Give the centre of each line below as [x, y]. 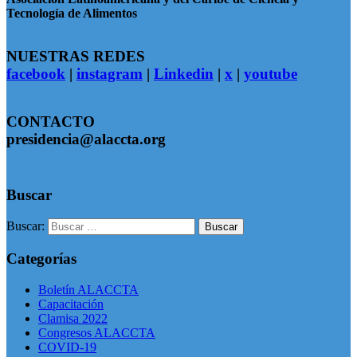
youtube [271, 74]
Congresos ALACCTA [97, 332]
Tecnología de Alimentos [72, 13]
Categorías [41, 259]
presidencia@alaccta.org [86, 139]
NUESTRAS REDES [76, 57]
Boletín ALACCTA [88, 289]
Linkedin [184, 74]
